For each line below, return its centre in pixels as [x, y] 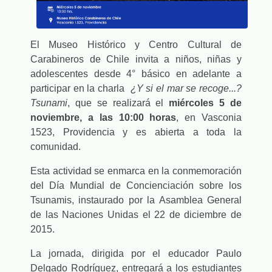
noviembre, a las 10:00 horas [104, 117]
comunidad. [56, 147]
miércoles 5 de [206, 103]
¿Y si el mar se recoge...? [185, 88]
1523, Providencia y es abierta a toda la [136, 132]
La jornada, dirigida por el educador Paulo [136, 253]
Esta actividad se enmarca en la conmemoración [136, 171]
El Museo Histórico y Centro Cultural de [136, 45]
